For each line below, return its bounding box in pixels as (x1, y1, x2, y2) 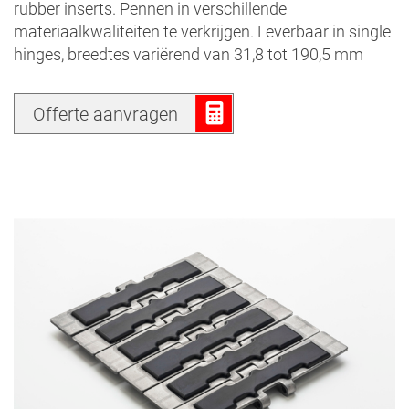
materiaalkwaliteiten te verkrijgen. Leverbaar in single (14, 20, 391, 42)
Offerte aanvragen (33, 101, 178, 125)
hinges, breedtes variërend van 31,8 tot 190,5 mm (14, 43, 363, 65)
